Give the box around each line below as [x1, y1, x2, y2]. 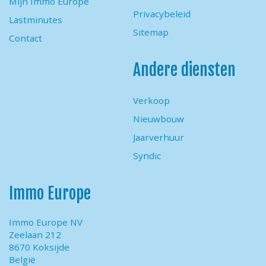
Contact [9, 31, 43, 44]
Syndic [133, 149, 161, 161]
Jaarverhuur [133, 131, 184, 143]
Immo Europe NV [9, 216, 83, 229]
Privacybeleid [133, 7, 191, 20]
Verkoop [133, 94, 170, 106]
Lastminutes [9, 13, 63, 26]
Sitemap [133, 26, 169, 38]
